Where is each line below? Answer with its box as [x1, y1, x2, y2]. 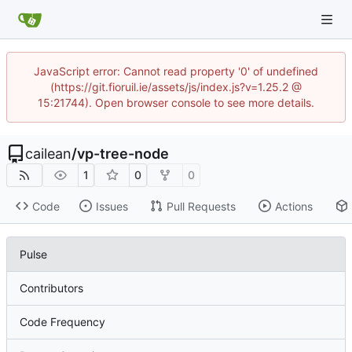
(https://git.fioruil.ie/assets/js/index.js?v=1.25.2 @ [50, 80, 302, 93]
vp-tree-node [77, 145, 169, 162]
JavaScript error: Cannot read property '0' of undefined [34, 64, 318, 78]
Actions [274, 199, 313, 213]
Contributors [20, 281, 83, 295]
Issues [95, 199, 128, 213]
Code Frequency [20, 315, 105, 329]
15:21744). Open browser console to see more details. [38, 96, 314, 109]
